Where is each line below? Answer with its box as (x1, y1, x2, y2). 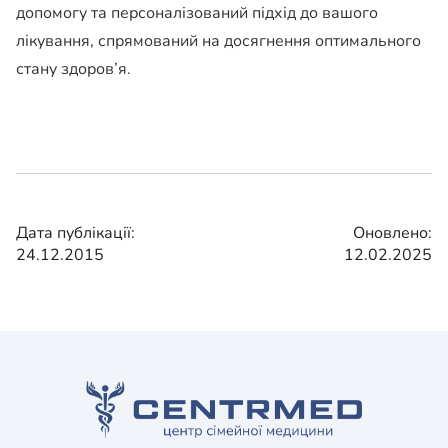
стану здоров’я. (16, 58, 131, 81)
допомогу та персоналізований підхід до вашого (16, 2, 378, 25)
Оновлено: (353, 222, 432, 245)
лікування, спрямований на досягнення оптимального (16, 30, 421, 53)
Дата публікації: (16, 222, 135, 245)
